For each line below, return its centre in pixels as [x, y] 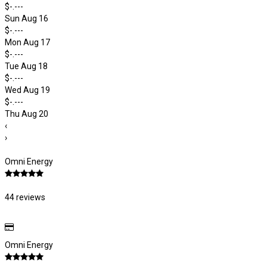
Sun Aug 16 [27, 18]
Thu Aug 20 [27, 114]
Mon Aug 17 [27, 42]
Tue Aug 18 [26, 66]
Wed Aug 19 [27, 90]
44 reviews [25, 197]
